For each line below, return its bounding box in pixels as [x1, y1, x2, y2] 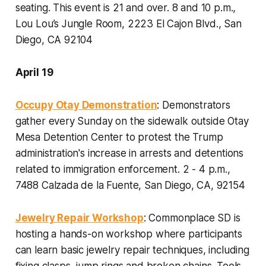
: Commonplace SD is [143, 211, 240, 224]
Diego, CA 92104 [15, 33, 93, 46]
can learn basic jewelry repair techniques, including [15, 243, 249, 256]
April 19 [15, 66, 53, 78]
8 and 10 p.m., [172, 1, 236, 14]
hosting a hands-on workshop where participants [15, 227, 242, 240]
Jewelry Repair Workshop [15, 211, 144, 224]
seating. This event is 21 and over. [15, 1, 172, 14]
